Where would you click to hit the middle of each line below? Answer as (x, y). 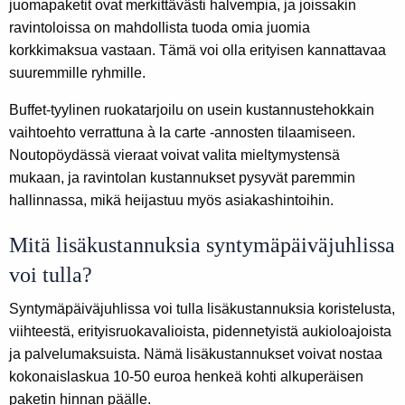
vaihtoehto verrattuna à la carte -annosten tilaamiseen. (182, 133)
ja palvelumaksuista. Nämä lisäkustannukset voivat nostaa (196, 354)
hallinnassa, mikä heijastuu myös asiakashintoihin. (171, 201)
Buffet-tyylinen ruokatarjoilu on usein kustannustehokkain (192, 110)
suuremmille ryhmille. (77, 73)
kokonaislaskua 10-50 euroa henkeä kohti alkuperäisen (186, 377)
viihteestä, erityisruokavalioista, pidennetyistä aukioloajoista (200, 332)
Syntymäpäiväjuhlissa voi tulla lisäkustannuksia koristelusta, (202, 309)
